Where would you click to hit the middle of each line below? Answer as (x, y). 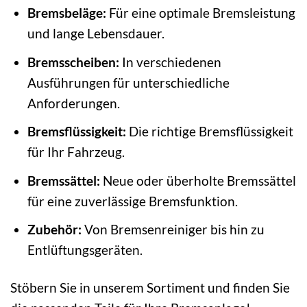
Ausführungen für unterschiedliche (128, 82)
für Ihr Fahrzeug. (76, 152)
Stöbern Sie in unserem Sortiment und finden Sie (150, 288)
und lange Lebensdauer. (96, 34)
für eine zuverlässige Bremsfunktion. (132, 201)
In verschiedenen (170, 62)
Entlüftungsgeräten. (85, 250)
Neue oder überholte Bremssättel (198, 180)
